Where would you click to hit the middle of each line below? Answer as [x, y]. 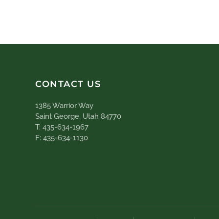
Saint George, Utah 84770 [78, 117]
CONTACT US [68, 84]
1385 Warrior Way [64, 106]
